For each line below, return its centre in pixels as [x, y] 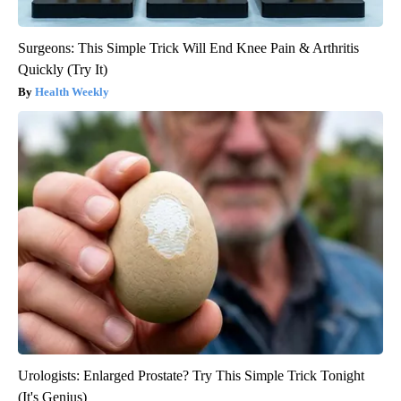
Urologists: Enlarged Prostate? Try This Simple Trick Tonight [191, 376]
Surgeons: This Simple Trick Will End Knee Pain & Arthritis [188, 48]
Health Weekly [72, 92]
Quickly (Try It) [63, 70]
